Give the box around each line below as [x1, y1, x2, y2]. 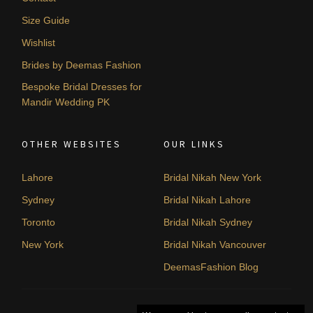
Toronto [22, 216, 56, 228]
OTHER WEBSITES [22, 138, 122, 150]
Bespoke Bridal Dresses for [22, 80, 143, 92]
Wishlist [22, 36, 56, 48]
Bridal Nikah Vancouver [163, 238, 266, 250]
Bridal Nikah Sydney [163, 216, 252, 228]
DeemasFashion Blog [163, 261, 259, 272]
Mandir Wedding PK [22, 96, 110, 108]
